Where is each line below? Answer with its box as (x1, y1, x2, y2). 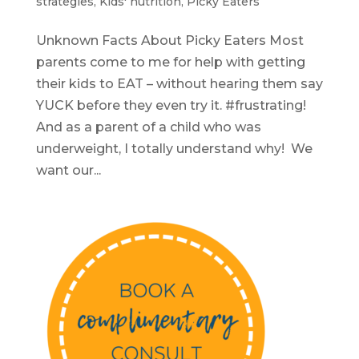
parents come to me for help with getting (35, 54, 305, 70)
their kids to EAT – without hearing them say (35, 76, 323, 91)
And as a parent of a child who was (35, 119, 261, 135)
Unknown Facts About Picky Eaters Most (35, 33, 304, 48)
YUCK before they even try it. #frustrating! (35, 98, 306, 113)
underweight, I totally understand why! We (35, 141, 313, 156)
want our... (35, 163, 101, 178)
